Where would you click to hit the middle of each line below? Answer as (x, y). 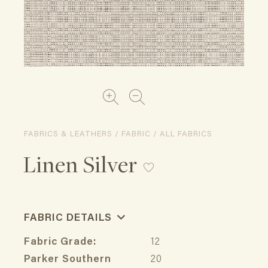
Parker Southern (68, 260)
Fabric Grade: (60, 243)
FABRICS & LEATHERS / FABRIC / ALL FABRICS (118, 134)
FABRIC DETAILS (69, 219)
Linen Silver (80, 164)
